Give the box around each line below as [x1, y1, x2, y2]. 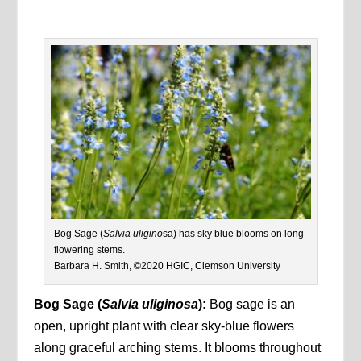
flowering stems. [53, 243, 125, 255]
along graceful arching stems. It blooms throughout [34, 340, 322, 355]
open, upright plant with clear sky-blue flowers [34, 318, 295, 333]
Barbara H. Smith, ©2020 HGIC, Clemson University [53, 259, 280, 272]
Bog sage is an [210, 297, 296, 311]
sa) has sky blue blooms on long [162, 227, 304, 239]
